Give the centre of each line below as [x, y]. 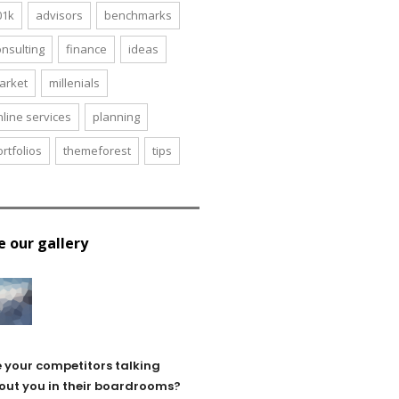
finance [86, 49]
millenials [74, 83]
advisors [59, 15]
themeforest [97, 151]
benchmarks [138, 15]
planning [116, 117]
